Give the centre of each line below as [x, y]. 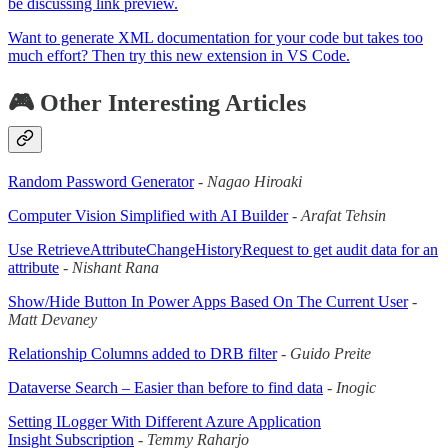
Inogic [356, 388]
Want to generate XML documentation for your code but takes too [215, 38]
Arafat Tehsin [343, 216]
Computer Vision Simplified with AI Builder [148, 216]
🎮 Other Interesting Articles [157, 103]
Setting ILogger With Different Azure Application [164, 422]
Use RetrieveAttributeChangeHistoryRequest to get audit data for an [223, 250]
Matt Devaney [52, 320]
